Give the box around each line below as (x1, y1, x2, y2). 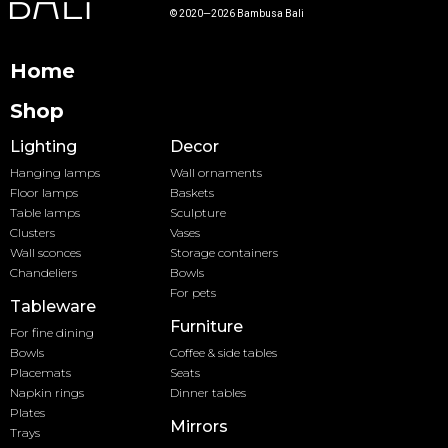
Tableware (10, 297, 96, 317)
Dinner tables (170, 385, 246, 401)
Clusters (10, 225, 55, 241)
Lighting (10, 137, 77, 157)
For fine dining (10, 325, 94, 341)
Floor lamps (10, 185, 78, 201)
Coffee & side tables (170, 345, 277, 361)
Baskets (170, 185, 214, 201)
